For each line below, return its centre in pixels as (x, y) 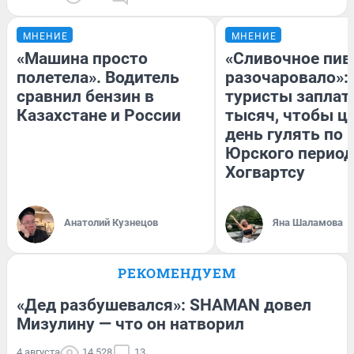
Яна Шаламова (308, 223)
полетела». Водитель (98, 78)
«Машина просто (82, 59)
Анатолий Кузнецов (111, 223)
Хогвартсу (265, 173)
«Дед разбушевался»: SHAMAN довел (164, 305)
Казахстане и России (99, 116)
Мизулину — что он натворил (130, 324)
